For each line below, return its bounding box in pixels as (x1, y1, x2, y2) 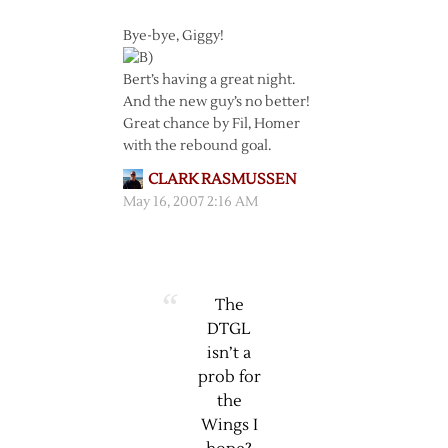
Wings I (200, 415, 258, 435)
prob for (197, 367, 261, 387)
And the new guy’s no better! (122, 93, 310, 111)
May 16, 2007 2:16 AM (122, 193, 258, 211)
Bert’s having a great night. (122, 71, 295, 89)
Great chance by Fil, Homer (122, 115, 300, 133)
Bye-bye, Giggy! (122, 27, 224, 45)
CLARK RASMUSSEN (147, 170, 296, 189)
